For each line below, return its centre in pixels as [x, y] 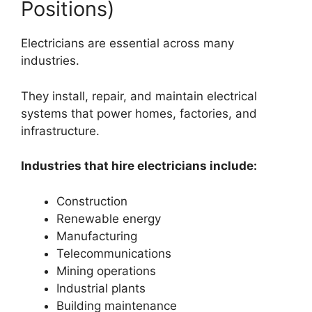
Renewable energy [109, 218]
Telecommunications [114, 253]
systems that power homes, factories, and [139, 113]
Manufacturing [97, 236]
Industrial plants [101, 288]
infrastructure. [60, 131]
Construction [92, 201]
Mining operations [106, 271]
